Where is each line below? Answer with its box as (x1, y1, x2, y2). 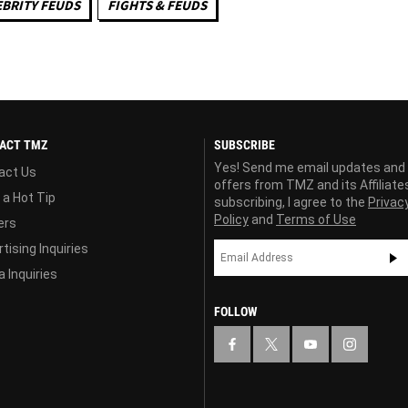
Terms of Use (276, 212, 356, 228)
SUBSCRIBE (214, 138, 275, 153)
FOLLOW (214, 304, 257, 320)
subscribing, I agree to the (214, 195, 368, 210)
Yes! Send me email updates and (214, 160, 405, 176)
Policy (214, 212, 249, 228)
